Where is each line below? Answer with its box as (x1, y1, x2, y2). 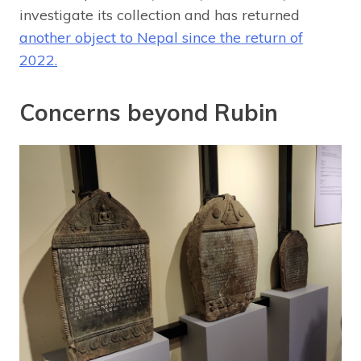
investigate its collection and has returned (19, 6, 300, 25)
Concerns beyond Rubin (19, 98, 278, 127)
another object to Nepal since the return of (19, 28, 303, 48)
